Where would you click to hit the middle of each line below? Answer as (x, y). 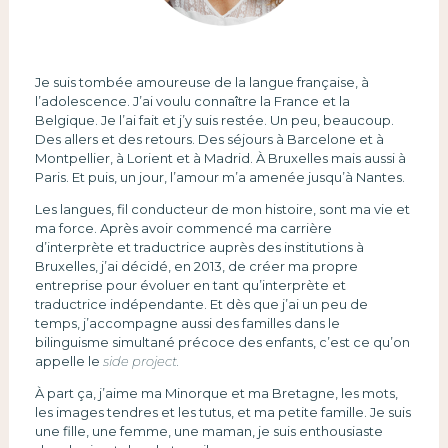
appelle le (68, 360)
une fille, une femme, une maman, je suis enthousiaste (208, 430)
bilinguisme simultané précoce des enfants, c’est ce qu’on (222, 341)
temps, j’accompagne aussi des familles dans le (187, 322)
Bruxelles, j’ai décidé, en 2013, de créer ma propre (196, 265)
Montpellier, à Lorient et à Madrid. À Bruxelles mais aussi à (220, 157)
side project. (140, 360)
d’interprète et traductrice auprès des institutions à (199, 246)
